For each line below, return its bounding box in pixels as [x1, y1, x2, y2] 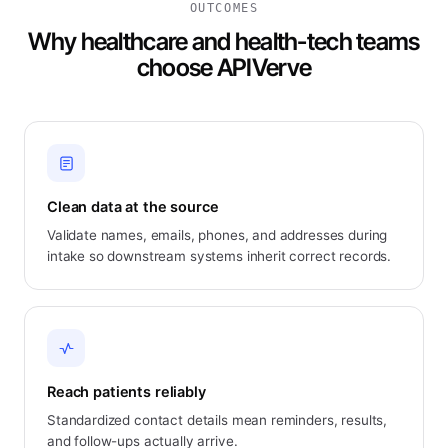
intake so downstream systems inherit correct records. [47, 248, 392, 264]
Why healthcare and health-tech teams [28, 27, 420, 56]
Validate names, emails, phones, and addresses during [47, 227, 388, 243]
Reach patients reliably [47, 383, 206, 401]
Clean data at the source [47, 198, 219, 216]
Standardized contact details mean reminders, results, [47, 412, 388, 428]
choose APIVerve [136, 53, 312, 82]
